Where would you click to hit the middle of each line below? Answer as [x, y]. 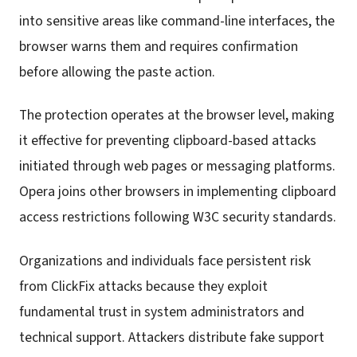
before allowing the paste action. [117, 72]
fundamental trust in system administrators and [162, 312]
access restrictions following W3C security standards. [178, 218]
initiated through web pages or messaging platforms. [177, 167]
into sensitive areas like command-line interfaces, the [177, 21]
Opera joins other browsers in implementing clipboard [178, 192]
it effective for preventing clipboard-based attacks [168, 141]
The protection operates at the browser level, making [177, 116]
